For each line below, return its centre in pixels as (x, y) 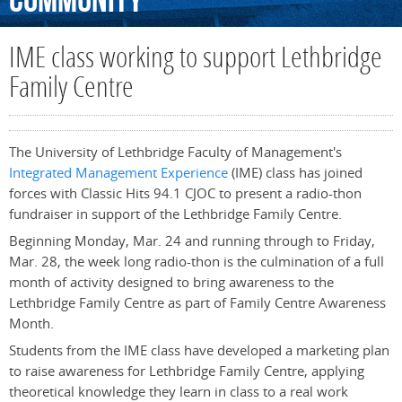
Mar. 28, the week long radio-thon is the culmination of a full (197, 262)
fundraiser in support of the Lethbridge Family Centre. (175, 214)
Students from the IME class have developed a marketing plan (199, 351)
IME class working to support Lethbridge (196, 60)
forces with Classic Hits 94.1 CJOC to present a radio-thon (185, 194)
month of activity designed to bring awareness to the (171, 283)
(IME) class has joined (295, 173)
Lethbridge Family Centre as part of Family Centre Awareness (197, 303)
